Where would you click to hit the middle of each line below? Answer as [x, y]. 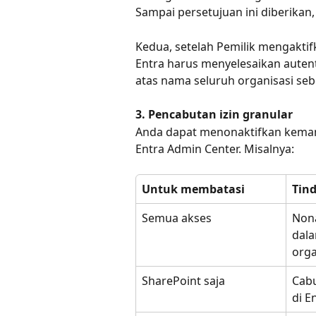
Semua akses [177, 218]
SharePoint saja [183, 280]
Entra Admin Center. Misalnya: [215, 148]
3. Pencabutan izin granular [214, 115]
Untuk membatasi [193, 189]
